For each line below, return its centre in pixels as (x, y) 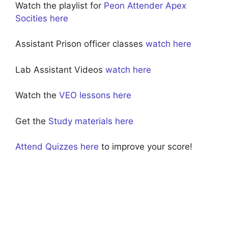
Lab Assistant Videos (60, 69)
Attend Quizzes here (57, 147)
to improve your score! (146, 147)
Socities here (42, 18)
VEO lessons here (95, 95)
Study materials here (91, 121)
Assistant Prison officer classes (80, 44)
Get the (32, 121)
